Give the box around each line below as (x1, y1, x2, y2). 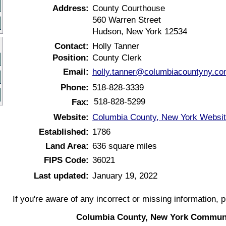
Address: (52, 3, 89, 13)
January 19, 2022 (92, 171, 157, 181)
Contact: (54, 41, 89, 51)
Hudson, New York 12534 (92, 26, 187, 36)
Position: (52, 52, 89, 63)
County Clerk (92, 52, 142, 63)
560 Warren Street (92, 15, 161, 25)
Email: (63, 67, 89, 77)
